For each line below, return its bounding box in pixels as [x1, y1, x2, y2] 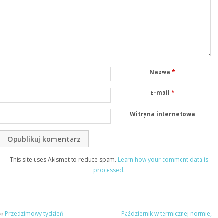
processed [93, 165, 123, 174]
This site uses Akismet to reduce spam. [10, 155, 118, 163]
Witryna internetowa [129, 110, 195, 119]
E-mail [150, 89, 171, 97]
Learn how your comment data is [118, 155, 208, 163]
